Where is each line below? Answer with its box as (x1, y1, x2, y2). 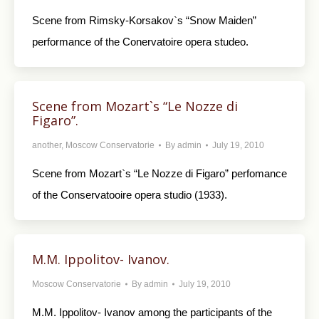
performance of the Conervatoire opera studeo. (32, 36, 249, 48)
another (32, 140, 61, 150)
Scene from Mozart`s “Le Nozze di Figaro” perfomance (32, 167, 287, 179)
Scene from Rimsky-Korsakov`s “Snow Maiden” (32, 14, 256, 26)
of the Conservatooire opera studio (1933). (32, 189, 227, 201)
